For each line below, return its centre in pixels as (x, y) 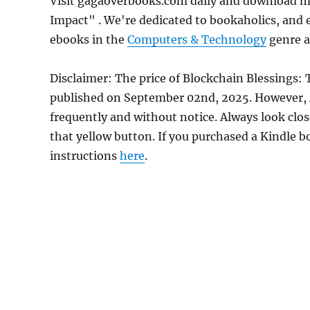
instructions (85, 156)
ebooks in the (89, 40)
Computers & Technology (197, 40)
